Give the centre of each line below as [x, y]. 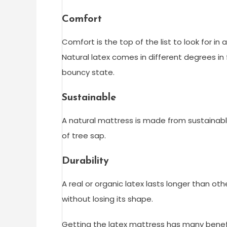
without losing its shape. [107, 199]
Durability [85, 161]
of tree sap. [84, 136]
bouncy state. [88, 72]
